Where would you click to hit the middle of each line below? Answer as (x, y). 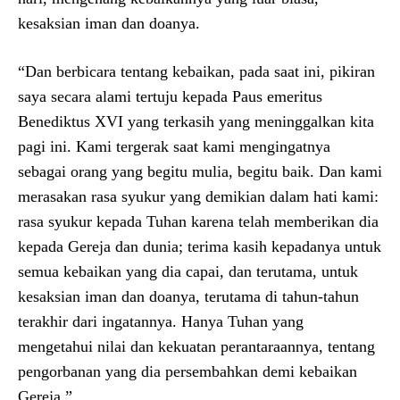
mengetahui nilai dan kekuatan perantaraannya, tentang (196, 346)
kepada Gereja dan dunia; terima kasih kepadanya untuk (200, 246)
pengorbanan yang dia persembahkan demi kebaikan (187, 371)
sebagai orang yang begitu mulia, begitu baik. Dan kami (200, 171)
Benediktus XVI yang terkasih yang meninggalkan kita (196, 121)
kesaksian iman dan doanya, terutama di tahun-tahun (188, 296)
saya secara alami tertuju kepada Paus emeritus (170, 96)
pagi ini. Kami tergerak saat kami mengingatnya (174, 146)
